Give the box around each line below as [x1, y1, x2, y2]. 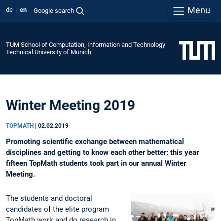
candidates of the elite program [6, 205, 109, 214]
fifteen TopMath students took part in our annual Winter [6, 159, 186, 168]
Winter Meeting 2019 [6, 97, 135, 114]
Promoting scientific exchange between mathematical [6, 137, 184, 147]
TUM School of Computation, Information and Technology [6, 40, 165, 48]
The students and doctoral [6, 194, 92, 203]
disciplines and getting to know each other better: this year [6, 148, 199, 157]
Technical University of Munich [6, 48, 91, 56]
